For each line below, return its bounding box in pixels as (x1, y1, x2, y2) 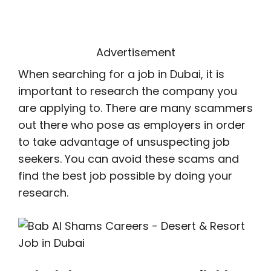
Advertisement (96, 45, 175, 60)
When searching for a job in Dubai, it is (18, 67, 224, 82)
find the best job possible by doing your (18, 168, 232, 183)
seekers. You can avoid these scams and (18, 151, 239, 166)
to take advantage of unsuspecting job (18, 134, 230, 149)
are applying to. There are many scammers (18, 100, 253, 116)
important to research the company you (18, 83, 237, 99)
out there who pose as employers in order (18, 117, 246, 132)
